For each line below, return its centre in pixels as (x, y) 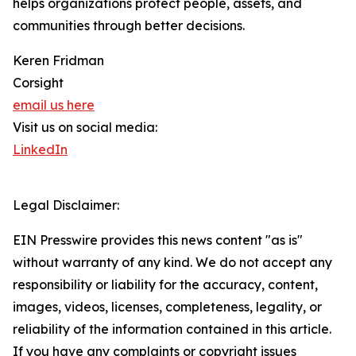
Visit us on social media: (85, 128)
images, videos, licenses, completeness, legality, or (167, 307)
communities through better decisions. (129, 26)
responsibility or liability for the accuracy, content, (165, 285)
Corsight (38, 83)
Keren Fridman (58, 61)
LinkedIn (40, 150)
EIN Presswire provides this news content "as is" (158, 240)
